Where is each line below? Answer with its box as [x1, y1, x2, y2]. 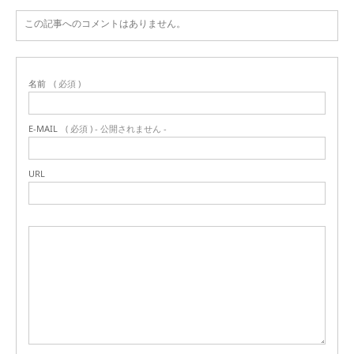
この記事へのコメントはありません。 [24, 17, 186, 31]
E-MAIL [28, 122, 58, 135]
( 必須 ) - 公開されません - [66, 122, 167, 135]
